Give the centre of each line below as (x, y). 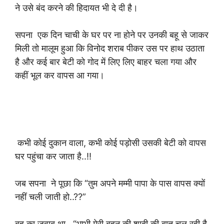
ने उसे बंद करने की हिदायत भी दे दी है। (76, 8)
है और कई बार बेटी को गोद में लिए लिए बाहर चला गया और (106, 62)
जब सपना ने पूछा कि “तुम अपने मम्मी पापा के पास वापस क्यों (110, 183)
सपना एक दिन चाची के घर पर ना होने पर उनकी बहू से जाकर (112, 35)
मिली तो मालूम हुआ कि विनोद (60, 48)
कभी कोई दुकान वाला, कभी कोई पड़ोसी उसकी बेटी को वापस (110, 143)
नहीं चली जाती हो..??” (50, 197)
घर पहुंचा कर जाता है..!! (54, 156)
